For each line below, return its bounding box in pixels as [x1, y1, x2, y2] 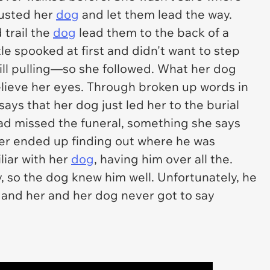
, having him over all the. [94, 151, 233, 166]
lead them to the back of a [76, 25, 229, 40]
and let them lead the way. [79, 7, 232, 22]
